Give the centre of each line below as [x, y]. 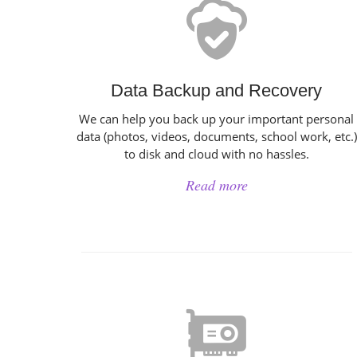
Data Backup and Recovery [217, 90]
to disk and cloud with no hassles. [216, 154]
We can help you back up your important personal [217, 119]
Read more [216, 185]
